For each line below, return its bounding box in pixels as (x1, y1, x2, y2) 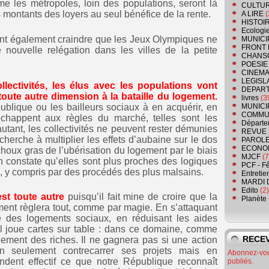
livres (241, 94, 259, 103)
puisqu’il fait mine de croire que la (64, 192, 217, 202)
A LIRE (241, 10, 264, 19)
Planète (241, 195, 267, 204)
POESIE (241, 60, 268, 69)
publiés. (228, 257, 253, 266)
